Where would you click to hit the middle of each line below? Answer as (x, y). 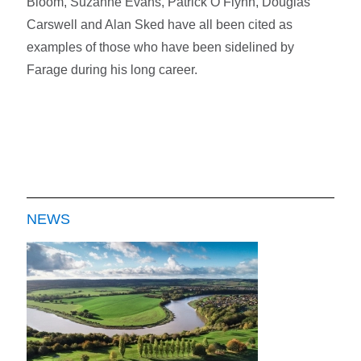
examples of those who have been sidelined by (161, 48)
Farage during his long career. (112, 70)
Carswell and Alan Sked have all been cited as (160, 25)
